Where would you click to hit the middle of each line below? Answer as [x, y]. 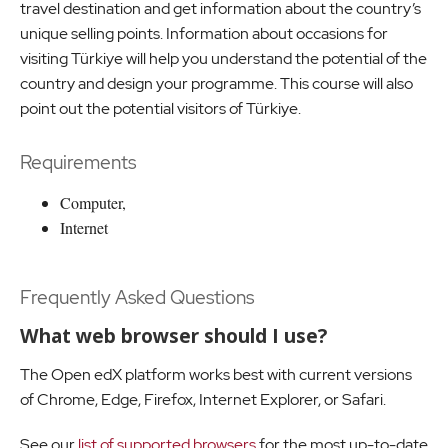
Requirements [78, 161]
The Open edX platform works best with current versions [216, 374]
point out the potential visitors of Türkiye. [160, 108]
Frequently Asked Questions [137, 296]
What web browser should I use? [173, 335]
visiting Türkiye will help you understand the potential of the [223, 58]
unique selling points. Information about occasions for [204, 33]
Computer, [93, 202]
